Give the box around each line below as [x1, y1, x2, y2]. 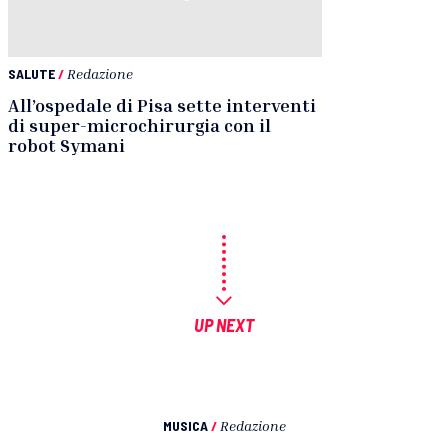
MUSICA [162, 416, 208, 434]
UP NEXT [194, 313, 254, 336]
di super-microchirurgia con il [8, 113, 271, 136]
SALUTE [8, 64, 55, 82]
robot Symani [8, 133, 125, 156]
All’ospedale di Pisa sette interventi [8, 93, 316, 116]
